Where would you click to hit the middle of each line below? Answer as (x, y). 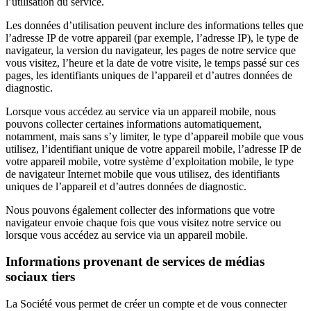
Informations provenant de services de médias (135, 262)
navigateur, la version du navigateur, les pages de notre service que (151, 50)
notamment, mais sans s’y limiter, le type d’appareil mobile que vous (154, 136)
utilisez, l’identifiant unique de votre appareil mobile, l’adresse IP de (153, 149)
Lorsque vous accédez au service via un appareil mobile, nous (141, 111)
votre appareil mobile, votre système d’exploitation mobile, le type (150, 161)
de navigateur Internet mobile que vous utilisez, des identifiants (143, 174)
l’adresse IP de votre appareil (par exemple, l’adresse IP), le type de (152, 37)
